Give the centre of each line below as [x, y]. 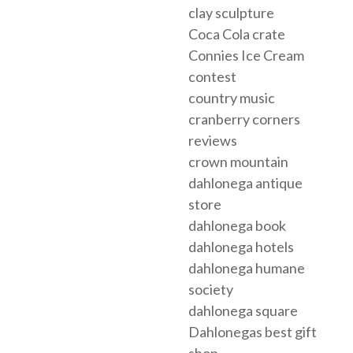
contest [212, 77]
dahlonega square [243, 311]
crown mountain [238, 162]
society [211, 290]
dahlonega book [237, 226]
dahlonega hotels [241, 247]
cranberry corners [244, 119]
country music [232, 98]
